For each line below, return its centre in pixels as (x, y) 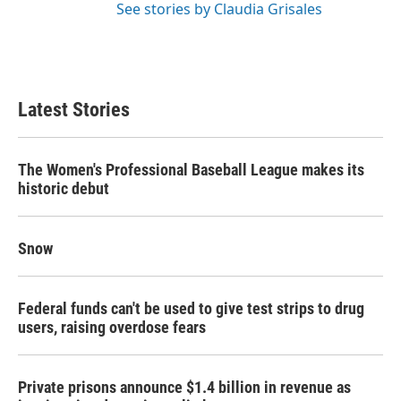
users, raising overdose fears (112, 327)
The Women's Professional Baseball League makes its (191, 170)
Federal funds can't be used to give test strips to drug (191, 308)
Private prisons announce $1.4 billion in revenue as (184, 387)
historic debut (64, 188)
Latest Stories (74, 110)
